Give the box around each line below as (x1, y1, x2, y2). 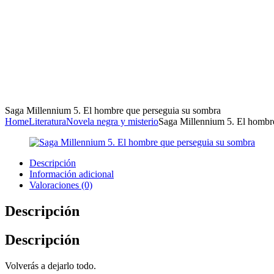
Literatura (29, 116, 66, 127)
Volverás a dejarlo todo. (5, 260, 96, 271)
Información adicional (29, 169, 114, 180)
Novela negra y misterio (66, 116, 158, 127)
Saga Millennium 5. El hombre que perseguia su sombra (5, 105, 221, 116)
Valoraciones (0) (29, 180, 92, 191)
